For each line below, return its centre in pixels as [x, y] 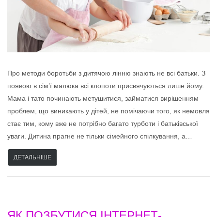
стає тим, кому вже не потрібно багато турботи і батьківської [103, 124]
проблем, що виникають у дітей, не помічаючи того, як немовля [108, 111]
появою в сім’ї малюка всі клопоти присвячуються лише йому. [106, 86]
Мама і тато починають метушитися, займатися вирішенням [103, 99]
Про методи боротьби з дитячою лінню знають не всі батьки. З [106, 73]
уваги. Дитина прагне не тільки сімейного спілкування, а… [100, 136]
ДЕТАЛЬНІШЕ [32, 158]
